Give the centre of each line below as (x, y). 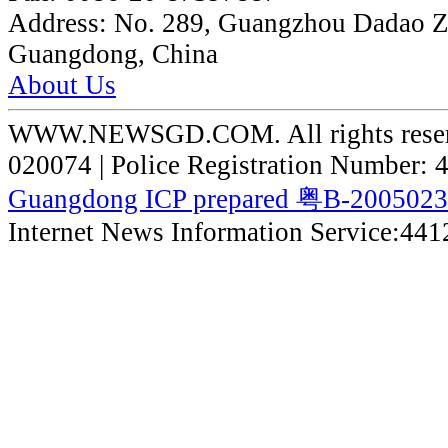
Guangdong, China (113, 54)
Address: (61, 23)
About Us (62, 85)
